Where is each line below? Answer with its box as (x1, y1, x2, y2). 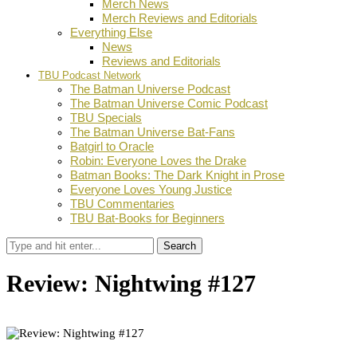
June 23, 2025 (74, 313, 145, 327)
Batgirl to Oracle (70, 139, 154, 153)
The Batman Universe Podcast (70, 82, 230, 96)
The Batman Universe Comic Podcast (70, 96, 268, 110)
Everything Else (70, 25, 152, 39)
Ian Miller (22, 313, 71, 327)
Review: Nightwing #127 (6, 270, 256, 297)
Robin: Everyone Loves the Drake (70, 154, 246, 167)
